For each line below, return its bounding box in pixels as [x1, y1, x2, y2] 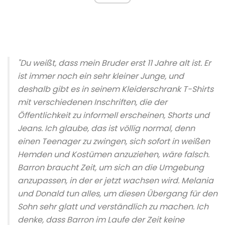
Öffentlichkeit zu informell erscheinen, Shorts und [18, 109, 209, 121]
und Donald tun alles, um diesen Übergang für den [18, 187, 217, 199]
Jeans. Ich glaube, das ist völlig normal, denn [18, 122, 195, 134]
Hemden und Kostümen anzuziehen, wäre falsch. [18, 148, 209, 160]
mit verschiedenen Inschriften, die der [18, 96, 167, 108]
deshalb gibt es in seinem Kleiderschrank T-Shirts [18, 83, 213, 95]
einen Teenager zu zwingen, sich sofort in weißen [18, 135, 210, 147]
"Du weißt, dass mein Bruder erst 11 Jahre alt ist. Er [18, 57, 211, 69]
